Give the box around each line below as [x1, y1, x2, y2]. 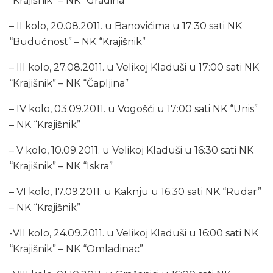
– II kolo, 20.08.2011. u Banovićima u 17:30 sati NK [9, 19, 242, 32]
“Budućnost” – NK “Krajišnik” [9, 35, 146, 48]
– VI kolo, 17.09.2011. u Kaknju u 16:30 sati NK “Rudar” [9, 185, 261, 197]
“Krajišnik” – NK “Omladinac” [9, 243, 143, 255]
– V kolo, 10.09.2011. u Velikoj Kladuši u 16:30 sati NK [9, 144, 253, 156]
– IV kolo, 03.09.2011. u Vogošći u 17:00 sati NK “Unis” [9, 102, 258, 115]
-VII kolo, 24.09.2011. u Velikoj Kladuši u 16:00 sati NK [9, 227, 258, 239]
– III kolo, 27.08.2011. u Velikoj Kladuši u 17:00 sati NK [9, 61, 259, 73]
